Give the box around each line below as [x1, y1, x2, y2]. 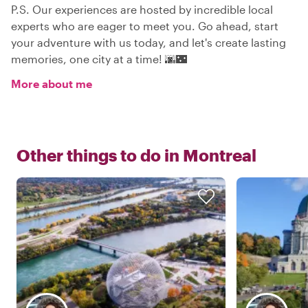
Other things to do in [16, 145, 179, 165]
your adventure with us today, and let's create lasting [11, 36, 286, 49]
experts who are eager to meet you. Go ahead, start [11, 19, 278, 32]
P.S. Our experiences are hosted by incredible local [11, 3, 273, 16]
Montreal [183, 145, 256, 165]
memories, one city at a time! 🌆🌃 [11, 52, 187, 65]
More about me [11, 77, 92, 90]
